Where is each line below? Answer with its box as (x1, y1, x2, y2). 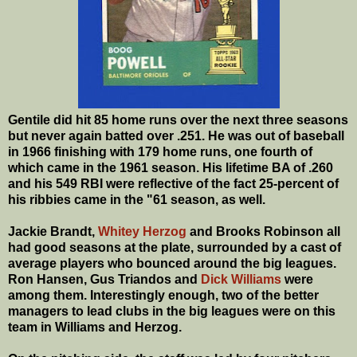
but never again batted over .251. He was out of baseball (8, 128, 344, 143)
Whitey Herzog (98, 224, 186, 238)
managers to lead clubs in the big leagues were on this (8, 304, 335, 318)
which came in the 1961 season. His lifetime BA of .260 (8, 160, 333, 175)
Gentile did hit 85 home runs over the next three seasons (8, 112, 348, 127)
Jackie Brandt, (8, 224, 98, 238)
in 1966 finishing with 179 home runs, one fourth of (8, 144, 312, 159)
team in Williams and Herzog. (8, 320, 188, 334)
